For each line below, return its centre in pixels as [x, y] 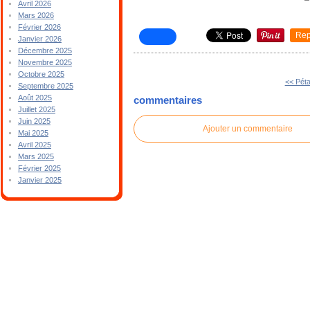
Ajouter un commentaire [248, 128]
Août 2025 [35, 98]
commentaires [168, 100]
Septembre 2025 [45, 86]
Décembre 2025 [45, 51]
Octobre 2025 [41, 74]
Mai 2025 [33, 133]
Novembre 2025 [45, 62]
